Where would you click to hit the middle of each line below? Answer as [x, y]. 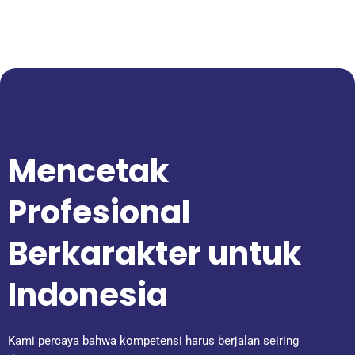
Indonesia [88, 295]
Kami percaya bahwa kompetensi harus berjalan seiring [153, 341]
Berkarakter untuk [155, 254]
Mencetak [88, 172]
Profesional [99, 213]
